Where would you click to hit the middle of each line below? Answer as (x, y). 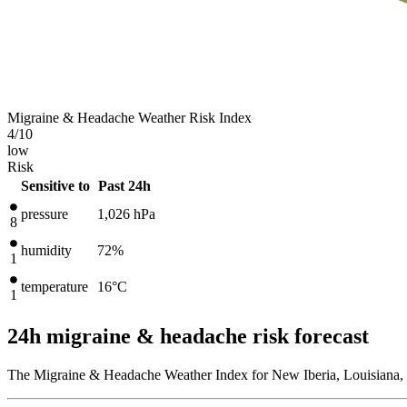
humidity (46, 250)
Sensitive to (55, 185)
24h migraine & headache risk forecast (188, 336)
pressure (45, 213)
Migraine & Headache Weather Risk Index (129, 117)
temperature (55, 286)
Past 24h (124, 185)
